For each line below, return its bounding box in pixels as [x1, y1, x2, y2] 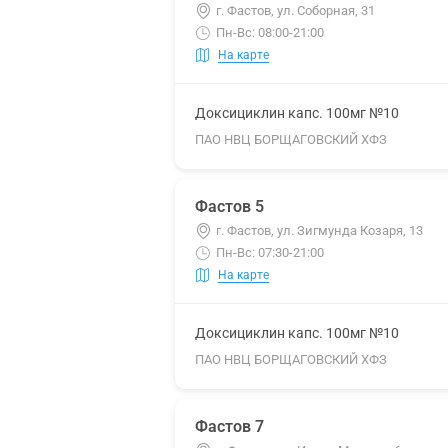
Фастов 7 [195, 417, 264, 436]
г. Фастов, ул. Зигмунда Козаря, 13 [216, 223, 423, 238]
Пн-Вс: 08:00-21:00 [216, 25, 324, 40]
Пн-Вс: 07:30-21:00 [216, 245, 324, 260]
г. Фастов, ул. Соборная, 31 [216, 3, 375, 18]
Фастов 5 [195, 197, 264, 216]
